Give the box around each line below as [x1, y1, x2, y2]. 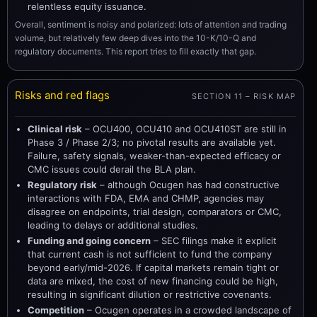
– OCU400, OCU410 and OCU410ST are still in [82, 123, 287, 134]
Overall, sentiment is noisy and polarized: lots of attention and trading [15, 18, 287, 30]
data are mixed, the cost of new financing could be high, [28, 275, 278, 287]
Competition [28, 304, 84, 316]
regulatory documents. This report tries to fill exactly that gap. [15, 45, 256, 57]
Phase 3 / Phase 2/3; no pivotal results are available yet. [28, 137, 276, 148]
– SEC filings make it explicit [151, 235, 277, 246]
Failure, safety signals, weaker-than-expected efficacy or [28, 150, 281, 161]
